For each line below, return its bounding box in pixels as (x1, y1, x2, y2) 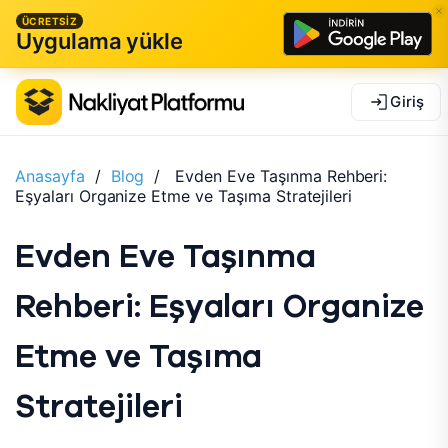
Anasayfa (15, 166, 85, 186)
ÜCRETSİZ (22, 15, 78, 27)
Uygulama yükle (16, 28, 183, 54)
